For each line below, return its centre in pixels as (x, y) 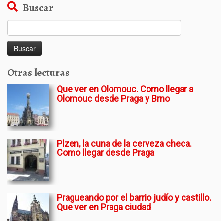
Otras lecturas (38, 73)
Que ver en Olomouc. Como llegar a (125, 89)
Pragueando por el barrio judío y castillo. (134, 198)
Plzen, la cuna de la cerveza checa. (124, 143)
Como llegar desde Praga (106, 153)
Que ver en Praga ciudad (104, 207)
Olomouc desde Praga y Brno (113, 98)
